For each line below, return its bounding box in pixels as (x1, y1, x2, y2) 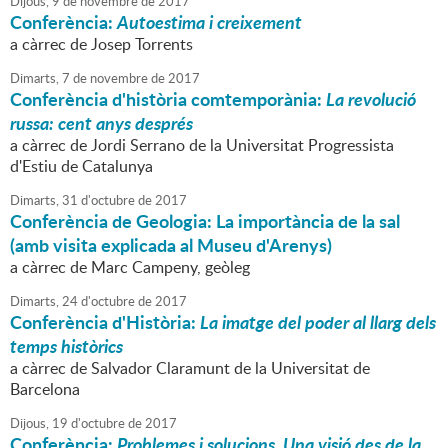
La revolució (326, 86, 416, 113)
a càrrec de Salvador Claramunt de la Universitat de (10, 357, 370, 380)
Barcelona (10, 378, 80, 401)
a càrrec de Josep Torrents (10, 33, 193, 56)
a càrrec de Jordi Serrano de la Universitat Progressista (10, 134, 394, 157)
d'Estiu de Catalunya (10, 155, 153, 178)
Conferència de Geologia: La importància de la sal (10, 208, 400, 235)
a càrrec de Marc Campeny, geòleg (10, 256, 250, 279)
